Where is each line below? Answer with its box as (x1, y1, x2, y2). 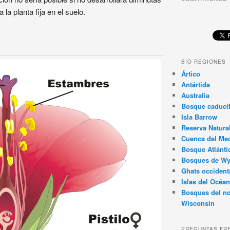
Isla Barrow (181, 112, 217, 122)
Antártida (181, 80, 210, 90)
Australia (181, 90, 209, 101)
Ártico (181, 69, 200, 79)
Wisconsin (181, 198, 215, 208)
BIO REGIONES (181, 58, 226, 66)
